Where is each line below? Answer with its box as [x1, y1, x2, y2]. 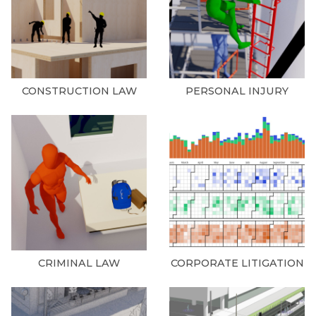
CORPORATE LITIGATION [170, 256, 304, 269]
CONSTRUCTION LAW [21, 84, 137, 97]
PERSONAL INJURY [186, 84, 288, 97]
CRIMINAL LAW [38, 256, 120, 269]
